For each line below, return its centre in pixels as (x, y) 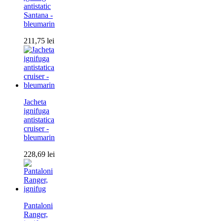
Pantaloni (38, 206)
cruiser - (36, 129)
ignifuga (37, 111)
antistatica (39, 120)
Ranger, (36, 215)
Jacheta (35, 102)
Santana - (38, 15)
